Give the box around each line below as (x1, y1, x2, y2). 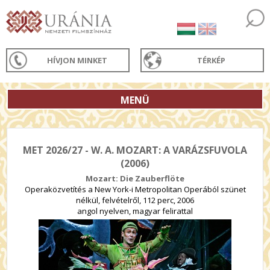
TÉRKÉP (197, 55, 226, 66)
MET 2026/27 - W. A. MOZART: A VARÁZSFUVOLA (23, 143, 247, 157)
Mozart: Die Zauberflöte (86, 173, 184, 184)
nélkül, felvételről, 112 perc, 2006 (76, 195, 194, 206)
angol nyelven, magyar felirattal (77, 206, 193, 216)
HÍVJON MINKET (47, 55, 108, 66)
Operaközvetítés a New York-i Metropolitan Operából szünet (24, 184, 246, 195)
